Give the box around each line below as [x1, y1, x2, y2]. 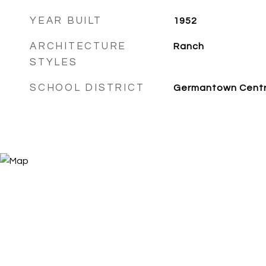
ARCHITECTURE [30, 41, 126, 52]
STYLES [30, 57, 78, 68]
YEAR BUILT [30, 15, 102, 26]
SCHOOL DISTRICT [30, 83, 145, 93]
